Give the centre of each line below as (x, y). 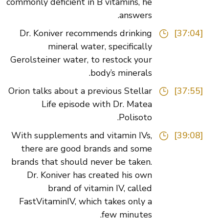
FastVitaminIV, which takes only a (100, 202)
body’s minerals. (136, 73)
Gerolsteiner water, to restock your (96, 60)
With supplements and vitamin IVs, (96, 136)
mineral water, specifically (115, 47)
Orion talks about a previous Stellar (95, 91)
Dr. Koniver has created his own (104, 175)
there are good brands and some (101, 149)
